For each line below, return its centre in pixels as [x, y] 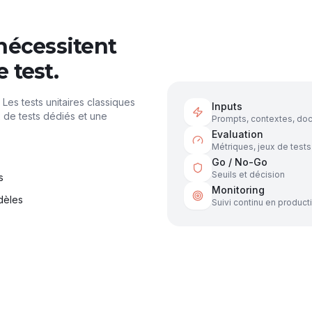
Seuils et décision [248, 174]
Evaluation [237, 134]
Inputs [227, 106]
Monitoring [238, 190]
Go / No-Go [240, 162]
